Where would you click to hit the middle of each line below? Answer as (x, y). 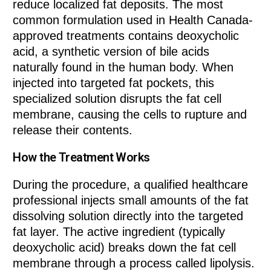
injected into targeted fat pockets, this (114, 83)
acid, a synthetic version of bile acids (111, 52)
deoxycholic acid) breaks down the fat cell (125, 248)
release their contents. (73, 130)
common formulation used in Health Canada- (133, 20)
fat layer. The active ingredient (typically (119, 232)
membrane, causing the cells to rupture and (130, 115)
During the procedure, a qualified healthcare (131, 185)
